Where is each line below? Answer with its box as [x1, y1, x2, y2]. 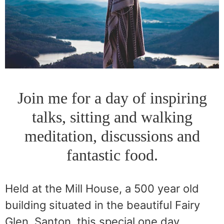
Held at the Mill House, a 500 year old [5, 182, 199, 195]
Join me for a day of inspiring [17, 89, 207, 107]
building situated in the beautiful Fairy [5, 198, 200, 211]
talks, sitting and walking [31, 108, 192, 126]
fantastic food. [66, 146, 158, 164]
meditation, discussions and [24, 127, 200, 145]
